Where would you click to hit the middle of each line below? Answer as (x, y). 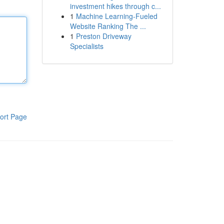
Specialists (86, 46)
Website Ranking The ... (108, 26)
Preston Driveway (103, 36)
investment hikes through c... (115, 6)
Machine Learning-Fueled (116, 16)
